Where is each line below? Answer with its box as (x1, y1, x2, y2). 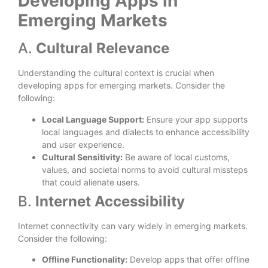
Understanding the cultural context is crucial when (18, 68, 214, 78)
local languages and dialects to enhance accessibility (42, 126, 249, 137)
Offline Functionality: (42, 254, 127, 264)
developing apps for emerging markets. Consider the (18, 80, 225, 91)
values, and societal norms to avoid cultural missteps (42, 164, 248, 175)
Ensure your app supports (144, 114, 248, 124)
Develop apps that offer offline (127, 254, 249, 264)
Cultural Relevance (36, 39, 169, 57)
